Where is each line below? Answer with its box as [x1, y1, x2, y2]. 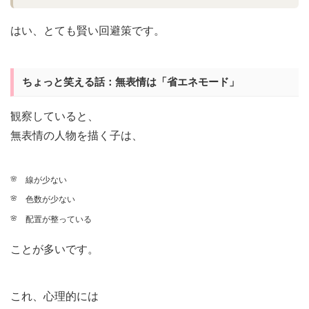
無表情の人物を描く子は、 [10, 130, 143, 142]
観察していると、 [10, 110, 99, 123]
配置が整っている [25, 214, 92, 224]
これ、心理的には [10, 290, 99, 303]
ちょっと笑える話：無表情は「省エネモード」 [22, 76, 239, 88]
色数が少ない [25, 195, 75, 205]
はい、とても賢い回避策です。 [10, 25, 165, 37]
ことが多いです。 [10, 243, 99, 256]
